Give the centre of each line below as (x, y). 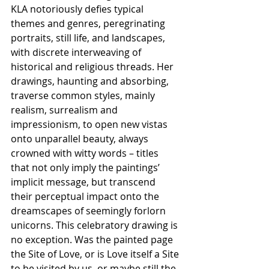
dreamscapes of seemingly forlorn (89, 211)
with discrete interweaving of (77, 52)
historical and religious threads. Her (93, 67)
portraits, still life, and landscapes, (89, 38)
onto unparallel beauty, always (81, 139)
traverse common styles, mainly (84, 95)
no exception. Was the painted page (93, 240)
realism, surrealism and (65, 110)
